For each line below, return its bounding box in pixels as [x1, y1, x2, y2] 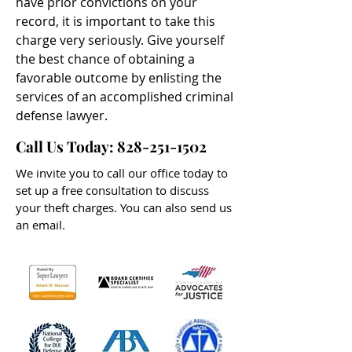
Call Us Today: [16, 136, 117, 156]
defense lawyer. [16, 107, 108, 124]
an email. [16, 217, 65, 233]
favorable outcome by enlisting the [16, 69, 222, 86]
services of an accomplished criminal [16, 88, 233, 105]
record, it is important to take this [16, 13, 215, 30]
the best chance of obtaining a [16, 50, 195, 68]
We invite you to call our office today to [16, 165, 228, 181]
